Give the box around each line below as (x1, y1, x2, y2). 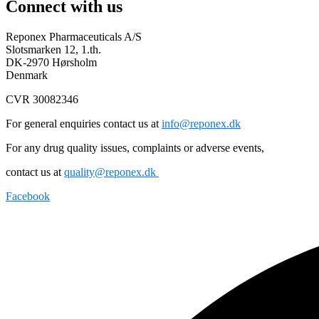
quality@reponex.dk (64, 165, 159, 178)
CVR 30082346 (6, 93, 78, 105)
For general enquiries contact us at (6, 117, 162, 130)
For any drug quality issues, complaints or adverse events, (6, 141, 267, 154)
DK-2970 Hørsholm (6, 56, 97, 68)
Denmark (6, 68, 51, 81)
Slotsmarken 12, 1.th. (6, 43, 101, 56)
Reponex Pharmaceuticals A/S (6, 30, 142, 43)
